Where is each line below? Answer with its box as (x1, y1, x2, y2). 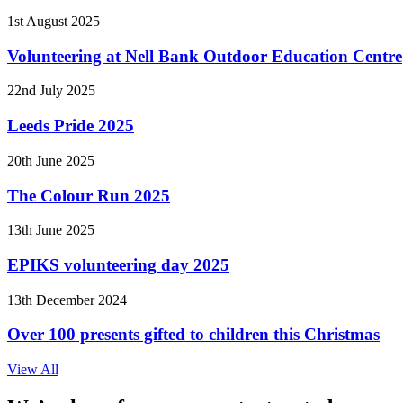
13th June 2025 (7, 222, 94, 238)
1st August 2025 (7, 13, 100, 29)
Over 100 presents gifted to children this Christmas (7, 325, 380, 345)
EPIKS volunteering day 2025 (7, 255, 229, 274)
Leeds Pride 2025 (7, 116, 134, 136)
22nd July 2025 (7, 83, 95, 99)
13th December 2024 (7, 291, 127, 308)
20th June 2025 (7, 152, 94, 168)
